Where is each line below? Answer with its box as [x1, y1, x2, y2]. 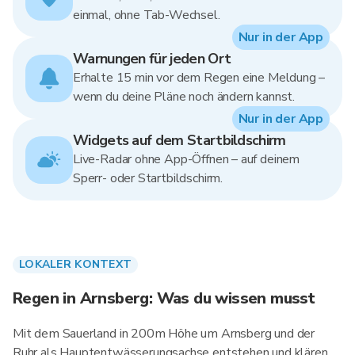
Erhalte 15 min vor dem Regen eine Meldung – [73, 69, 326, 86]
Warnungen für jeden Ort [73, 49, 231, 68]
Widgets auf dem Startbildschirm [73, 131, 286, 150]
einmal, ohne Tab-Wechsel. [73, 6, 220, 24]
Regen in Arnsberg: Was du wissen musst [13, 288, 315, 309]
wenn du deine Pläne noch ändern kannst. [73, 88, 295, 105]
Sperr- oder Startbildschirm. [73, 170, 223, 187]
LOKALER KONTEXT [19, 257, 132, 272]
